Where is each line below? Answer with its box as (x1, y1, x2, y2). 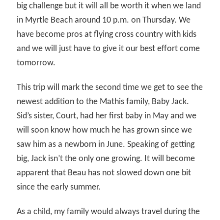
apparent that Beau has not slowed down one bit (17, 168, 192, 178)
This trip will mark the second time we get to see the (17, 82, 203, 92)
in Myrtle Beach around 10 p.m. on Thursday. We (17, 15, 191, 25)
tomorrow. (17, 58, 56, 68)
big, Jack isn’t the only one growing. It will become (17, 154, 195, 164)
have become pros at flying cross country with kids (17, 29, 197, 39)
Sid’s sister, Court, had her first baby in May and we (17, 111, 197, 121)
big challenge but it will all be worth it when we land (17, 1, 201, 11)
